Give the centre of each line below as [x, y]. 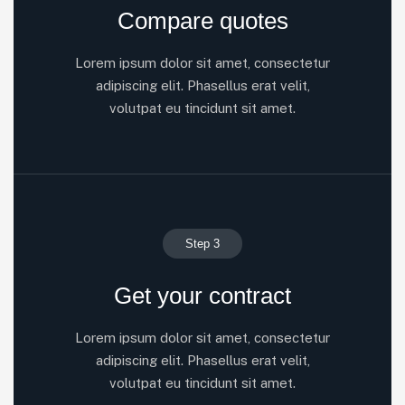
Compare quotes [202, 21]
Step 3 [202, 244]
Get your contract [202, 296]
